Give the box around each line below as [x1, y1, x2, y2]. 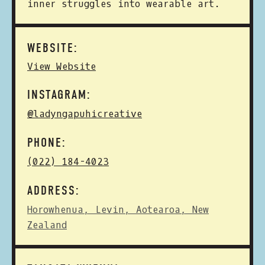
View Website [27, 60, 96, 73]
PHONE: [27, 135, 66, 150]
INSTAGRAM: [27, 87, 91, 102]
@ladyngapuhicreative [27, 108, 142, 120]
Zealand [27, 219, 67, 231]
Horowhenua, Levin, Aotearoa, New [27, 203, 209, 216]
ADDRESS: [27, 183, 80, 198]
